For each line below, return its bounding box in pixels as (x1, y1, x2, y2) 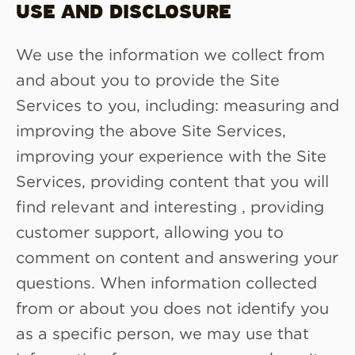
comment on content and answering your (16, 247, 338, 265)
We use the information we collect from (16, 44, 325, 63)
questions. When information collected (16, 273, 317, 291)
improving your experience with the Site (16, 146, 326, 164)
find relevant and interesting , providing (16, 197, 324, 215)
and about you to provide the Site (16, 70, 280, 88)
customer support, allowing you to (16, 222, 284, 240)
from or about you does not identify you (16, 298, 329, 316)
